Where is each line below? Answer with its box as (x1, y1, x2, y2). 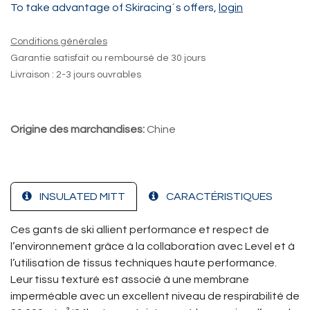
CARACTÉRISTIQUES (166, 191, 273, 202)
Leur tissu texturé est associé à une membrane (10, 274, 249, 285)
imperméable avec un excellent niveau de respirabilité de (10, 291, 300, 302)
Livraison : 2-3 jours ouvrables (10, 70, 141, 80)
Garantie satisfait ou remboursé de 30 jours (10, 53, 206, 63)
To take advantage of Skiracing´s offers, (10, 2, 219, 13)
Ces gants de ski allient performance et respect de (10, 224, 269, 235)
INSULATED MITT (39, 191, 125, 202)
